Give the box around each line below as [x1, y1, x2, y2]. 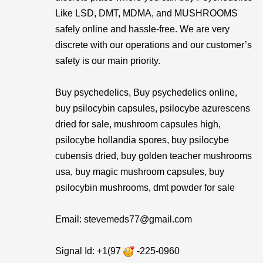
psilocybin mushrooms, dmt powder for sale [55, 183, 235, 193]
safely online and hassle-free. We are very [55, 24, 230, 34]
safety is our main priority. [55, 56, 160, 66]
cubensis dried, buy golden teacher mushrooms [55, 151, 252, 161]
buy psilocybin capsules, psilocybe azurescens [55, 103, 250, 113]
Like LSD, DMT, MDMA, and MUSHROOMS [55, 8, 238, 18]
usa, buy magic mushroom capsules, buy [55, 167, 224, 177]
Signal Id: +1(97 [55, 246, 123, 256]
